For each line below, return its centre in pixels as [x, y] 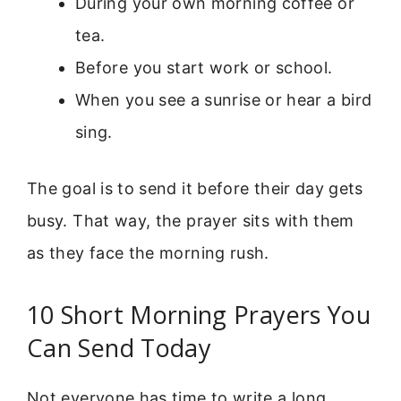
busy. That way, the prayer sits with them [191, 221]
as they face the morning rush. [148, 253]
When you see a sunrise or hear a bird [224, 100]
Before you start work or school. [204, 68]
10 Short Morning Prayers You [199, 315]
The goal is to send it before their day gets [195, 189]
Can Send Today [119, 348]
